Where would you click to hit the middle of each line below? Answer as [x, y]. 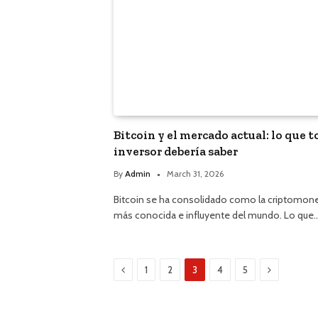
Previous [144, 269]
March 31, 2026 [195, 174]
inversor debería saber [176, 152]
